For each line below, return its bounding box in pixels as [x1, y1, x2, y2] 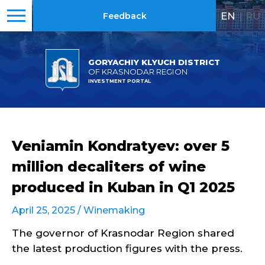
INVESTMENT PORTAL [88, 77, 151, 84]
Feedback [102, 11, 147, 21]
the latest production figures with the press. [12, 243, 243, 254]
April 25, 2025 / [12, 205, 83, 216]
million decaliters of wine [12, 158, 206, 175]
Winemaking [83, 205, 145, 216]
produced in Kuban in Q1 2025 [12, 179, 235, 196]
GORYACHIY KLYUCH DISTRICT [88, 57, 220, 67]
